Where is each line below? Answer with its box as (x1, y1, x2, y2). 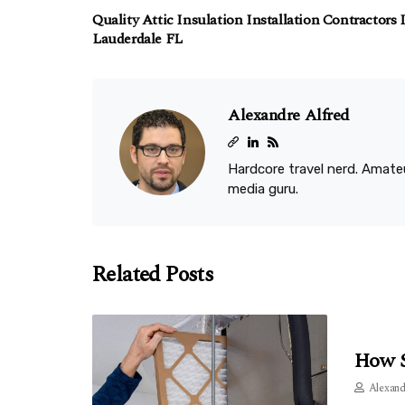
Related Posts (92, 259, 214, 291)
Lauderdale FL (92, 28, 183, 50)
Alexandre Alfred (228, 103, 350, 127)
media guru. (228, 181, 298, 197)
